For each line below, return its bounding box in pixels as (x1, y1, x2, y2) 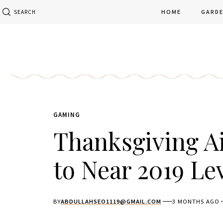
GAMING (53, 110, 80, 119)
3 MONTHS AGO (172, 198, 220, 206)
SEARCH (14, 8, 36, 15)
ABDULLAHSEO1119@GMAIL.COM (61, 198, 161, 206)
